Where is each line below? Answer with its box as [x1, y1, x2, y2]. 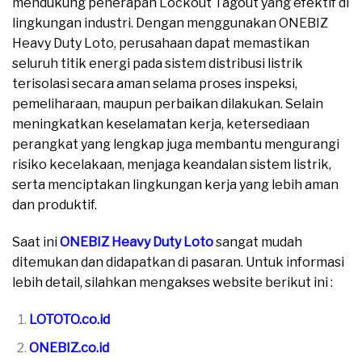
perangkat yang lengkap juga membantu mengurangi [12, 137, 339, 153]
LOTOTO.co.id [28, 311, 110, 327]
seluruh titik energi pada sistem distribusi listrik [12, 56, 303, 72]
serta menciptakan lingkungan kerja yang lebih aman [12, 177, 339, 193]
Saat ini [12, 234, 60, 250]
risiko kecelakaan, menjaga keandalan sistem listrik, [12, 157, 331, 173]
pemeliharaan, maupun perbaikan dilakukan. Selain [12, 96, 323, 112]
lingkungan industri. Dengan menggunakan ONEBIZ [12, 15, 328, 32]
